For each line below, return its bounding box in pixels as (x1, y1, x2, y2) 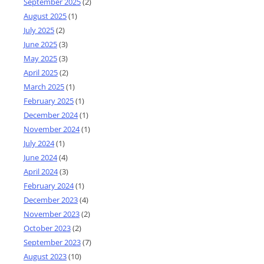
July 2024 (24, 137, 54, 148)
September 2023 (24, 236, 81, 247)
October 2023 (24, 222, 71, 233)
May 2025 (24, 52, 57, 64)
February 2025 (24, 95, 74, 106)
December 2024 (24, 109, 78, 120)
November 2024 (24, 123, 80, 134)
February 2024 (24, 180, 74, 191)
